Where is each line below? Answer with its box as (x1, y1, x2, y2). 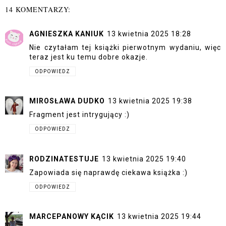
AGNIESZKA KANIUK (29, 29, 104, 38)
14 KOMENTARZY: (5, 4, 71, 14)
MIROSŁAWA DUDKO (29, 97, 105, 105)
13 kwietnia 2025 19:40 (102, 154, 186, 163)
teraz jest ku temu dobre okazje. (29, 52, 148, 61)
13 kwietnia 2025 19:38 (108, 97, 192, 105)
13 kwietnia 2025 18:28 (107, 29, 191, 38)
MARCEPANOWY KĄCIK (29, 212, 114, 221)
